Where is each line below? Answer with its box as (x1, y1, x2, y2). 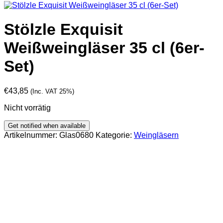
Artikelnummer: (4, 130, 59, 139)
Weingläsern (134, 130, 179, 139)
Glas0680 (59, 130, 94, 139)
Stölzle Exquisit (4, 20, 123, 39)
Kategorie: (96, 130, 134, 139)
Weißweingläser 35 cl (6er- (4, 39, 205, 57)
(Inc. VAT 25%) (30, 87, 74, 95)
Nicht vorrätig (4, 103, 51, 112)
